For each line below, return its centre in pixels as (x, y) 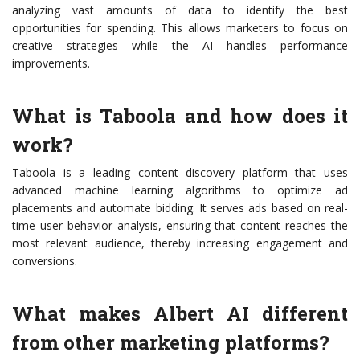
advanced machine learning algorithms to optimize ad (180, 190)
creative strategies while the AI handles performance (180, 46)
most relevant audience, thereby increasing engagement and (180, 243)
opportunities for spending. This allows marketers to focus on (180, 28)
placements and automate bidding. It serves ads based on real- (180, 208)
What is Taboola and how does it (180, 116)
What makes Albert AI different (180, 314)
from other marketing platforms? (171, 343)
